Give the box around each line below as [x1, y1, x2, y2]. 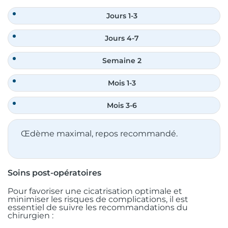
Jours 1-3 [106, 11, 137, 20]
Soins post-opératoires [8, 167, 101, 178]
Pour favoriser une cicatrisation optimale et [8, 186, 182, 196]
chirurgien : [8, 210, 53, 220]
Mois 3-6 [106, 100, 137, 110]
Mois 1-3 [107, 78, 136, 88]
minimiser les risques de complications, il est [8, 194, 188, 204]
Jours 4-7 [104, 33, 139, 43]
